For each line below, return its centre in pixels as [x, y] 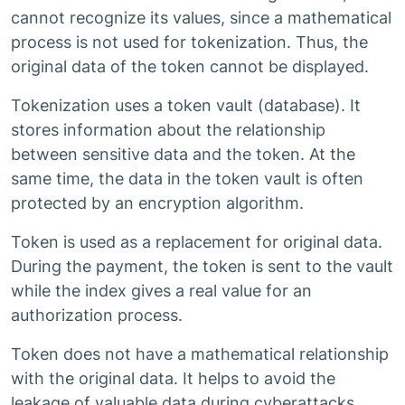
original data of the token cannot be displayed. [190, 66]
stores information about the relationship [168, 130]
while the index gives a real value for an [161, 291]
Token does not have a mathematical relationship [200, 354]
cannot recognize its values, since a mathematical [201, 18]
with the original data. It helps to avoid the [173, 378]
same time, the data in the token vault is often [187, 179]
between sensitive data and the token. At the [183, 154]
